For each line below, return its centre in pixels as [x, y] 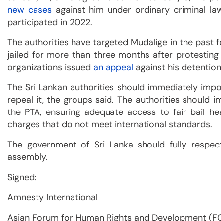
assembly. [28, 157]
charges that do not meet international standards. [110, 124]
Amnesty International [53, 197]
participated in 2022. [50, 22]
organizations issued [50, 67]
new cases [30, 10]
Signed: [22, 177]
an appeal [113, 67]
